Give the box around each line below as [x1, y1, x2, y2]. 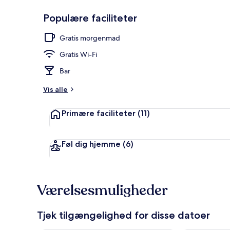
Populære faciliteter [43, 11, 137, 24]
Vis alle [43, 84, 68, 94]
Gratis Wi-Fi [60, 49, 97, 59]
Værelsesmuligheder [37, 180, 168, 200]
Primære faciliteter [62, 108, 136, 118]
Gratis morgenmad [60, 33, 120, 43]
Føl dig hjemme [62, 139, 121, 149]
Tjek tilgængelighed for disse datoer [37, 208, 210, 221]
